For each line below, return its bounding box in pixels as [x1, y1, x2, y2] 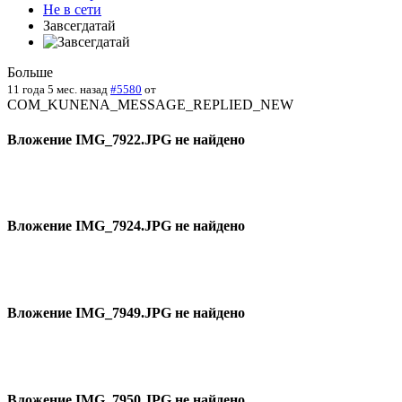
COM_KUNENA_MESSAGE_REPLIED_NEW [7, 96, 293, 112]
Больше [7, 64, 53, 80]
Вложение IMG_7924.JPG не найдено [7, 218, 245, 234]
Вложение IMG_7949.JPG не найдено [7, 304, 245, 320]
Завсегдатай [43, 17, 116, 33]
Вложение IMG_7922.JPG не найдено [7, 131, 245, 147]
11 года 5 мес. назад [7, 82, 108, 96]
